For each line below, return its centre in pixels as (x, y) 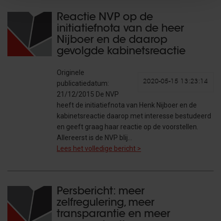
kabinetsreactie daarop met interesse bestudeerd (134, 116)
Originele (71, 73)
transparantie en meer (113, 214)
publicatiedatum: (83, 83)
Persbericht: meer (101, 192)
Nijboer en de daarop (112, 40)
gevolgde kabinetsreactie (121, 52)
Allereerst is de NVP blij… (94, 138)
